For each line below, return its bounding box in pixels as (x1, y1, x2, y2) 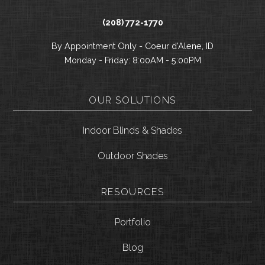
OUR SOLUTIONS (89, 94, 176, 106)
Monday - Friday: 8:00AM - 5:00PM (64, 54, 201, 65)
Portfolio (114, 216, 151, 228)
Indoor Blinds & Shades (83, 124, 182, 136)
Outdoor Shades (97, 150, 168, 161)
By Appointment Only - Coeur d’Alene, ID (51, 40, 214, 51)
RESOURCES (101, 186, 164, 198)
